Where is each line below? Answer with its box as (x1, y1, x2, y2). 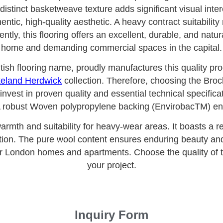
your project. (87, 160, 136, 171)
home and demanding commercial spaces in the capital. (1, 42, 222, 53)
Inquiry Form (75, 208, 148, 222)
